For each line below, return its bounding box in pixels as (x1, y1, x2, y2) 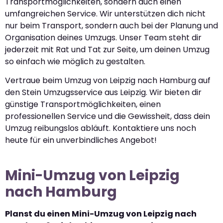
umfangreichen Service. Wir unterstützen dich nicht (5, 7, 206, 19)
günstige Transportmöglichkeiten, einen (5, 99, 161, 111)
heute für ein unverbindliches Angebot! (5, 134, 157, 146)
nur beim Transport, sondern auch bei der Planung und (5, 19, 218, 31)
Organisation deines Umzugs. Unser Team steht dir (5, 31, 202, 43)
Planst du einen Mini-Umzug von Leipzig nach (5, 208, 197, 220)
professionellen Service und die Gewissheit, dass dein (5, 111, 210, 122)
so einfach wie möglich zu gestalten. (5, 55, 145, 67)
